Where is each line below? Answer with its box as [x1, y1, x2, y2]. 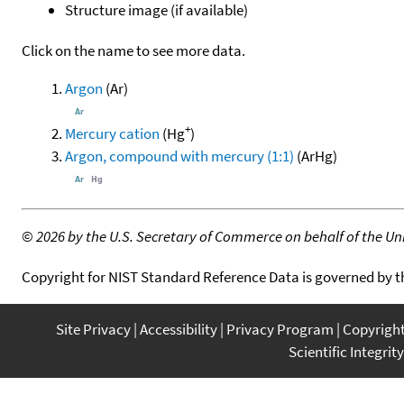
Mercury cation [65, 123, 160, 143]
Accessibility [140, 318, 217, 339]
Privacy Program [226, 318, 334, 339]
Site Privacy [56, 318, 131, 339]
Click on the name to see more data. [22, 40, 245, 60]
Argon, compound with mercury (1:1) [65, 145, 294, 166]
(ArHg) [294, 145, 337, 166]
